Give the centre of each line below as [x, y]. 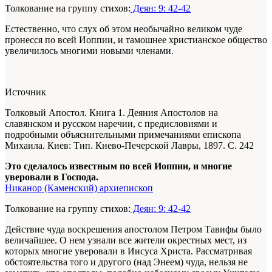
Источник [25, 92]
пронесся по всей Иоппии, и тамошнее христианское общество [136, 40]
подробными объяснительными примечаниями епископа [123, 135]
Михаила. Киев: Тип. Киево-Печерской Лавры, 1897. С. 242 [129, 146]
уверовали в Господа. [52, 177]
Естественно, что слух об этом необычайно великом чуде [124, 29]
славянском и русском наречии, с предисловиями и [111, 124]
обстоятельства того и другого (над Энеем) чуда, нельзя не [126, 262]
